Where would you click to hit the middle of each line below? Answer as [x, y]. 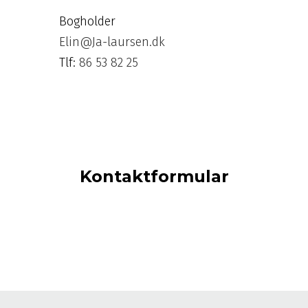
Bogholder [88, 21]
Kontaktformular [154, 176]
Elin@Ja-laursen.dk [112, 42]
